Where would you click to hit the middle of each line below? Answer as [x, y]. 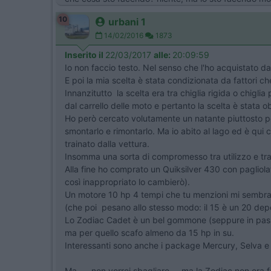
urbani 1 [127, 22]
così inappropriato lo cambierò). [127, 182]
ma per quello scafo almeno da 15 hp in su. [149, 233]
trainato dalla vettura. [107, 144]
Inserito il [85, 55]
